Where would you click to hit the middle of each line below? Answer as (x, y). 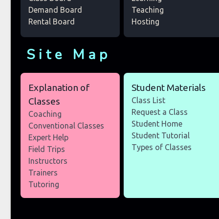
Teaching (148, 10)
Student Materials (169, 88)
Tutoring (44, 185)
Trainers (43, 173)
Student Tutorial (161, 136)
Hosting (146, 22)
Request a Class (160, 112)
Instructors (48, 161)
